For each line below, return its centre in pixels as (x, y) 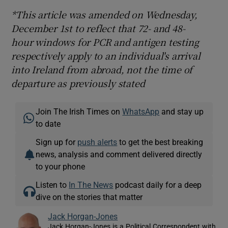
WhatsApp (141, 111)
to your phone (61, 166)
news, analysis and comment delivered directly (119, 154)
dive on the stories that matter (89, 197)
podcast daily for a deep (158, 184)
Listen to (52, 184)
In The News (91, 184)
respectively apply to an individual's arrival (106, 55)
